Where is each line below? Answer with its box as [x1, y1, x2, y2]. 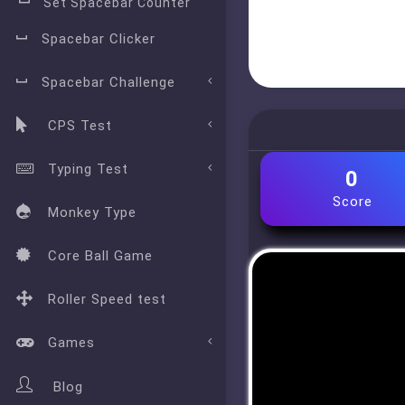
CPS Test [48, 118, 112, 134]
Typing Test [48, 161, 128, 177]
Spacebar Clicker [42, 31, 155, 47]
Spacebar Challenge [42, 74, 175, 90]
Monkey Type [48, 204, 137, 221]
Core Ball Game [48, 248, 153, 264]
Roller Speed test [48, 291, 166, 307]
